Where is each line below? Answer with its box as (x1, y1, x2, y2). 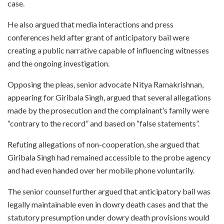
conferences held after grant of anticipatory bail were (7, 32, 189, 42)
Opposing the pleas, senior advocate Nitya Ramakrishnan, (7, 79, 203, 89)
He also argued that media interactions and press (7, 19, 173, 29)
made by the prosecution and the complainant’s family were (7, 105, 209, 115)
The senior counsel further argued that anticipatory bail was (7, 186, 210, 196)
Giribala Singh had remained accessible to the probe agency (7, 152, 210, 162)
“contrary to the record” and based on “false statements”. (7, 118, 199, 128)
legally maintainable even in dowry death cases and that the (7, 199, 208, 209)
